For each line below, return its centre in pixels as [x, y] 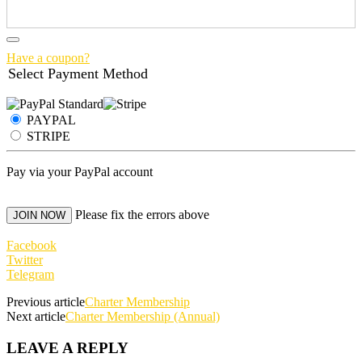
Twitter [25, 259]
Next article [36, 316]
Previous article [46, 301]
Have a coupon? [48, 57]
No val [23, 213]
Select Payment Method [78, 73]
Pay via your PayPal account [80, 171]
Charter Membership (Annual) [143, 316]
